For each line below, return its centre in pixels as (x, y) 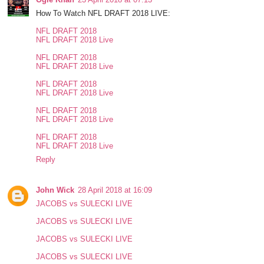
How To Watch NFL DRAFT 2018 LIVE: (103, 14)
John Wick (55, 190)
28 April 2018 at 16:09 (115, 190)
